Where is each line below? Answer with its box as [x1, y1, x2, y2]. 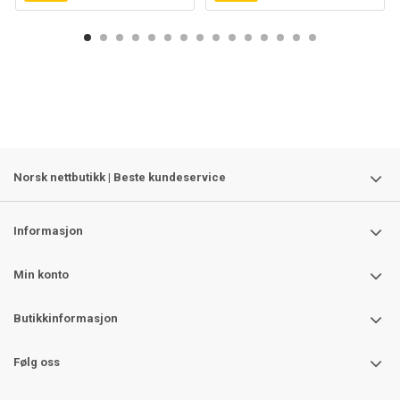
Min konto [13, 268, 69, 282]
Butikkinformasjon [13, 312, 118, 326]
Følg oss [13, 355, 60, 370]
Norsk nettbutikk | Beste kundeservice [13, 171, 226, 185]
